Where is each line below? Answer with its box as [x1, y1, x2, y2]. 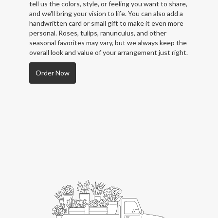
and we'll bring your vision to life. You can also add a [29, 9, 183, 18]
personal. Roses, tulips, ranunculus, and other [29, 28, 166, 37]
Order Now [36, 68, 70, 77]
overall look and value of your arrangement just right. [29, 48, 188, 56]
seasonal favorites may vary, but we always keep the [29, 38, 187, 47]
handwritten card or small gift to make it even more [29, 18, 183, 27]
